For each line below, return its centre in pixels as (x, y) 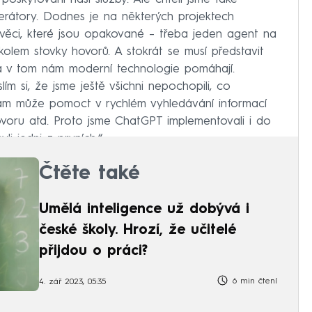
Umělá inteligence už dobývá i (144, 209)
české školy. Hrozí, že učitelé (138, 230)
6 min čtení (253, 281)
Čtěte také (89, 174)
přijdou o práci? (93, 251)
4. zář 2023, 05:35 (72, 282)
